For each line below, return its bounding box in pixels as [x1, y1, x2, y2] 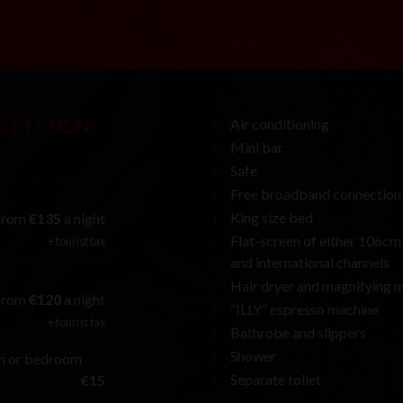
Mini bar [230, 138, 283, 156]
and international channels [230, 253, 390, 271]
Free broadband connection [230, 184, 401, 202]
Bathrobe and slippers [230, 323, 366, 341]
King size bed [230, 208, 313, 226]
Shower [230, 346, 276, 364]
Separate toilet [230, 370, 321, 388]
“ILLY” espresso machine [230, 300, 379, 318]
